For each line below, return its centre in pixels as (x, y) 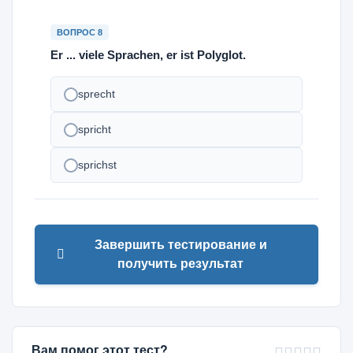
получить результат (180, 264)
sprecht (97, 94)
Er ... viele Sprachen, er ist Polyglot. (148, 55)
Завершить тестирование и (180, 245)
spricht (95, 129)
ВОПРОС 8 (80, 32)
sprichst (97, 165)
